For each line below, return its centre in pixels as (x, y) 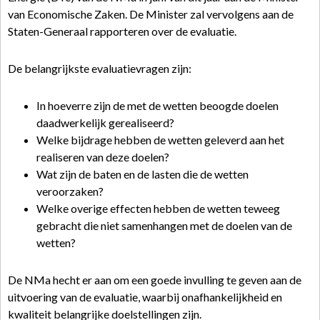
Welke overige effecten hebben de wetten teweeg (158, 208)
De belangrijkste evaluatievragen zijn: (100, 68)
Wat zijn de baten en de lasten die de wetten (142, 174)
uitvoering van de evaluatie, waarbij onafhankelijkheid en (145, 297)
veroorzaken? (70, 191)
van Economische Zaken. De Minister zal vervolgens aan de (151, 14)
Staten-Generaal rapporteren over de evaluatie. (122, 31)
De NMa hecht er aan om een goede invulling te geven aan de (155, 280)
